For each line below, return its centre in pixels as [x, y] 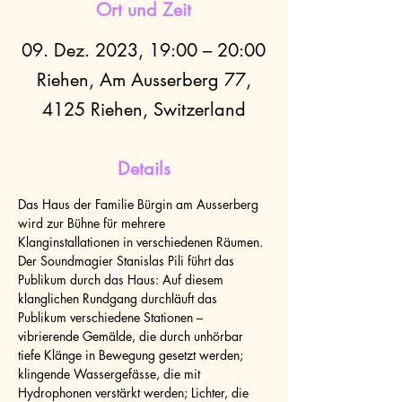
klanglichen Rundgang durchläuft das [119, 298]
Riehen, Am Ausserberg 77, [144, 80]
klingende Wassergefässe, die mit [111, 374]
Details [144, 169]
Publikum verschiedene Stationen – [112, 317]
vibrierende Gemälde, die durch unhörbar [132, 336]
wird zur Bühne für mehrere [93, 223]
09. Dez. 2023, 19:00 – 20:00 [144, 50]
